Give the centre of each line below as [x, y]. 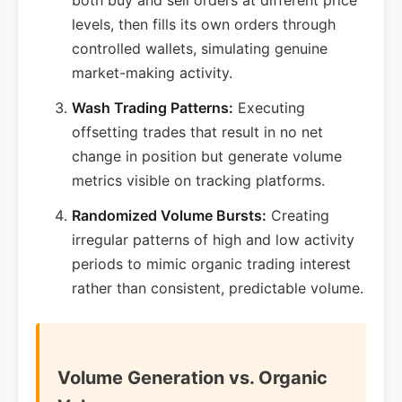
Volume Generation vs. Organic [192, 378]
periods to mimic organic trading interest [211, 264]
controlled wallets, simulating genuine [200, 48]
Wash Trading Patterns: [153, 108]
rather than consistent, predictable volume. [218, 288]
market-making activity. [152, 73]
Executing [269, 108]
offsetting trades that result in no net [197, 132]
